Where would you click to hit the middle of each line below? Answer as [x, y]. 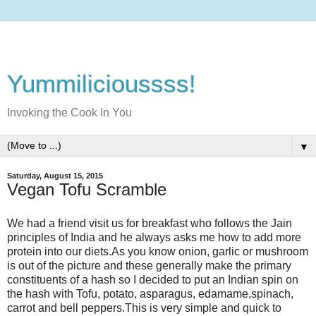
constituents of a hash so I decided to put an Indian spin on [153, 279]
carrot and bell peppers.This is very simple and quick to [144, 308]
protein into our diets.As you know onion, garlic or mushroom [158, 251]
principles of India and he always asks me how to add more [154, 237]
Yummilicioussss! [102, 84]
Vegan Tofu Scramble [87, 189]
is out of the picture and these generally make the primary [149, 265]
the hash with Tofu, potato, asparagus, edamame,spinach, [150, 293]
